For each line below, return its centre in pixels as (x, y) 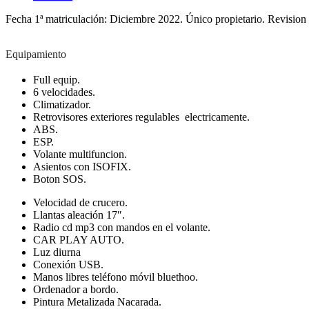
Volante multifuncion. (80, 154)
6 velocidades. (64, 92)
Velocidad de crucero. (80, 202)
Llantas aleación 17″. (79, 215)
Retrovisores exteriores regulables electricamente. (141, 117)
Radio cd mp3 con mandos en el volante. (122, 227)
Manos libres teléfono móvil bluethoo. (116, 277)
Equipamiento (36, 54)
